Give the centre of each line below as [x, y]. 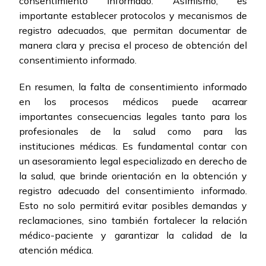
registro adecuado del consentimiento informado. [133, 191]
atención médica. [56, 250]
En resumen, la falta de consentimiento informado [133, 87]
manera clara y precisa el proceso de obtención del [133, 45]
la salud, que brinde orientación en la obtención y [133, 176]
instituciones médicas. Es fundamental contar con [133, 146]
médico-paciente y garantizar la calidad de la [133, 235]
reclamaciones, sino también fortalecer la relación [133, 221]
